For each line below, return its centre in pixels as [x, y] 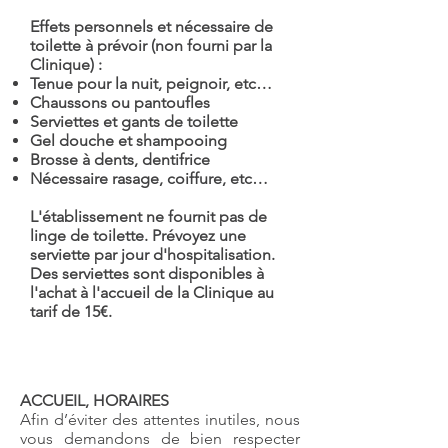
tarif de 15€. [71, 311]
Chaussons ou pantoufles [120, 102]
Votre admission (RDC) [160, 361]
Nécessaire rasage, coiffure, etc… [149, 178]
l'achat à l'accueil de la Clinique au [152, 292]
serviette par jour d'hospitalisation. [152, 254]
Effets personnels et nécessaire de [151, 26]
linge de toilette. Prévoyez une [138, 235]
